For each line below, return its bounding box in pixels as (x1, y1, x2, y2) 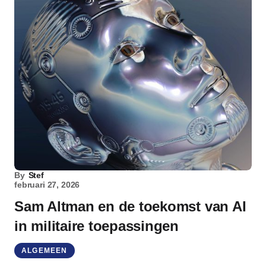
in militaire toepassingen (14, 218, 179, 234)
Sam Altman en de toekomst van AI (14, 198, 246, 214)
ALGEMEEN (21, 246, 68, 255)
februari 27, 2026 (14, 180, 80, 189)
